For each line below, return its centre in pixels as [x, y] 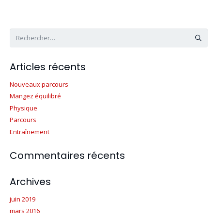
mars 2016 [24, 211]
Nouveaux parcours [39, 84]
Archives [30, 181]
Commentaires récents [67, 155]
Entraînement [29, 132]
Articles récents [47, 67]
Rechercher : [27, 33]
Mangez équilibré [35, 96]
